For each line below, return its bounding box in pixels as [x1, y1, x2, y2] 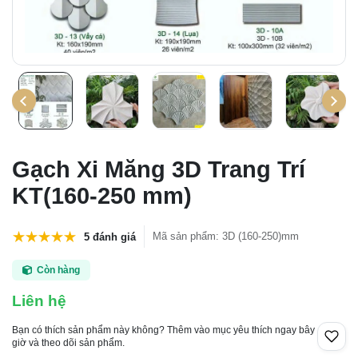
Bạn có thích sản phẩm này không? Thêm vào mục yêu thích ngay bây [12, 324, 315, 336]
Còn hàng [36, 265, 80, 276]
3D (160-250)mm [222, 230, 299, 242]
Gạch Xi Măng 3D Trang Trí [12, 157, 305, 182]
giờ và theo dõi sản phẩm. [12, 337, 125, 348]
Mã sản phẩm [153, 230, 216, 242]
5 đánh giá [84, 230, 136, 243]
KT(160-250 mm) [12, 183, 192, 209]
